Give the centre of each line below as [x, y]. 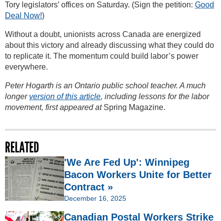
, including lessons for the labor [155, 97]
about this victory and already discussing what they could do [110, 45]
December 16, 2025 [95, 199]
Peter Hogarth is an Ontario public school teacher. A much [105, 86]
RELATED [22, 148]
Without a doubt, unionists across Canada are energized [103, 35]
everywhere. [26, 67]
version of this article [65, 97]
